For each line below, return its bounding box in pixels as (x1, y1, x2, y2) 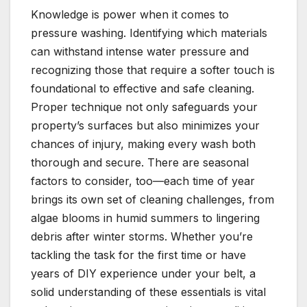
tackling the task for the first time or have (31, 248, 246, 262)
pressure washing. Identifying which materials (31, 26, 267, 40)
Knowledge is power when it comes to (31, 8, 229, 22)
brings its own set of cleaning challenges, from (31, 193, 274, 207)
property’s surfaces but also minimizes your (31, 119, 260, 133)
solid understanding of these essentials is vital (31, 285, 266, 299)
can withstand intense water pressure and (31, 45, 249, 59)
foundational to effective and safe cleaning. (31, 82, 254, 96)
